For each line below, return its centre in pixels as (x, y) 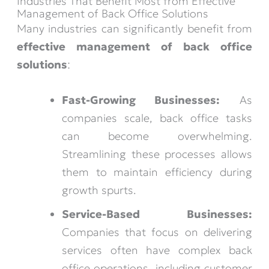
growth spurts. (99, 190)
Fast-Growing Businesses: (141, 100)
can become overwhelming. (157, 136)
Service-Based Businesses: (157, 214)
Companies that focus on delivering (157, 232)
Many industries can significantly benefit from (134, 29)
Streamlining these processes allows (157, 154)
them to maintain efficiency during (157, 172)
